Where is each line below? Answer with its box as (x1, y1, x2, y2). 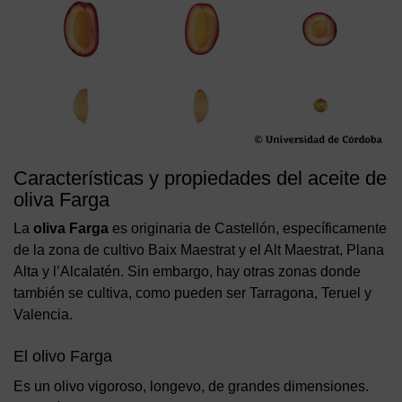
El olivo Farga (13, 346, 112, 365)
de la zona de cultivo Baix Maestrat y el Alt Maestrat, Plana (13, 241, 384, 258)
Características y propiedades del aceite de (13, 166, 387, 189)
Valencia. (13, 306, 73, 322)
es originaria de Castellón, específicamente (109, 220, 387, 236)
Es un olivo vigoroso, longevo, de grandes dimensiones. (13, 378, 369, 394)
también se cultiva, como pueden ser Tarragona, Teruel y (13, 284, 371, 301)
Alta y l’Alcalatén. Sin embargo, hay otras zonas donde (13, 263, 361, 279)
